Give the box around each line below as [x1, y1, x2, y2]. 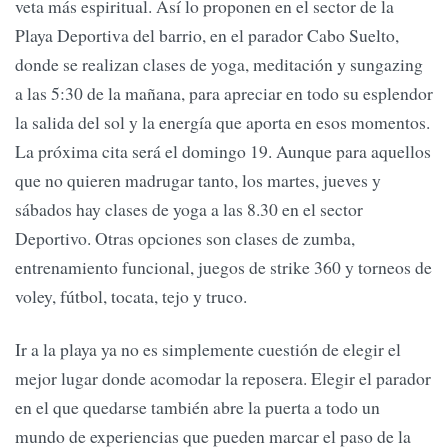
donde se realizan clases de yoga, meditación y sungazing [15, 52, 423, 77]
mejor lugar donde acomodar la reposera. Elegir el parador [15, 366, 431, 391]
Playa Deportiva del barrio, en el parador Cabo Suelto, [15, 23, 399, 48]
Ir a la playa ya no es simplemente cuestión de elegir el [15, 337, 401, 362]
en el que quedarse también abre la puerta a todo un [15, 395, 380, 420]
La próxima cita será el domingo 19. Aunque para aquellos [15, 139, 431, 164]
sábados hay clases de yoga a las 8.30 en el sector [15, 197, 363, 222]
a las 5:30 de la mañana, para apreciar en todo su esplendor [15, 81, 433, 106]
